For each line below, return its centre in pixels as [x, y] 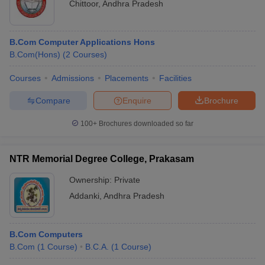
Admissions [73, 78]
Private [127, 180]
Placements [127, 78]
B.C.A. [97, 247]
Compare [53, 100]
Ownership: [92, 180]
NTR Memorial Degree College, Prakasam [102, 159]
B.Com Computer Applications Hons [82, 42]
